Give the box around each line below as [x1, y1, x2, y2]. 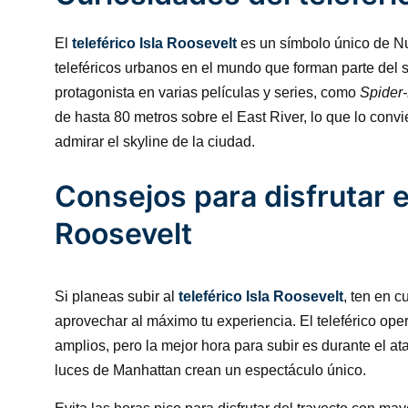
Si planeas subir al [55, 289, 178, 304]
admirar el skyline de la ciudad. [55, 134, 255, 149]
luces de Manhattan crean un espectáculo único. [55, 362, 366, 378]
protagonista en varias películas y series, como [55, 85, 360, 100]
